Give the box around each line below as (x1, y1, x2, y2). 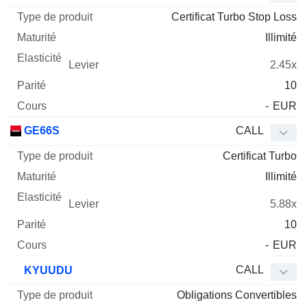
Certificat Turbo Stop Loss (171, 11, 297, 23)
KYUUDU (21, 265, 73, 277)
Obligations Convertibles (177, 289, 297, 302)
